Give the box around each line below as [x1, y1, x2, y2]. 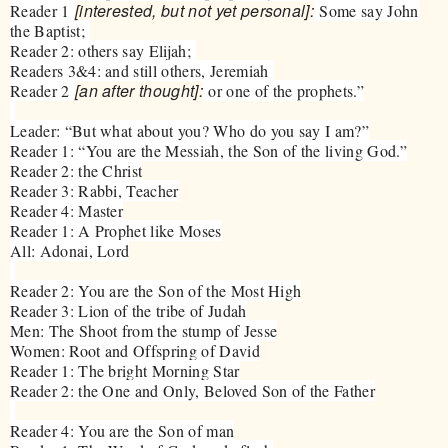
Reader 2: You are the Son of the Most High [10, 279, 302, 301]
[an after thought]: [74, 78, 203, 102]
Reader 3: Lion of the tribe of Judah [10, 299, 247, 321]
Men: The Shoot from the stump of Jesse [10, 319, 278, 341]
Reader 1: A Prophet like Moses [10, 219, 222, 241]
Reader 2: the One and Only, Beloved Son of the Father [10, 379, 375, 401]
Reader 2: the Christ [10, 159, 143, 181]
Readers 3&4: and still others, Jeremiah [10, 59, 274, 81]
